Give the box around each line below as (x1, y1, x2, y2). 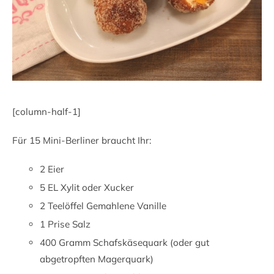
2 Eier (40, 163, 64, 175)
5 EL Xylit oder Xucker (40, 181, 134, 193)
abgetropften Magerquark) (40, 253, 154, 265)
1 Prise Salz (40, 218, 91, 230)
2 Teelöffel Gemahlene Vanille (40, 199, 166, 212)
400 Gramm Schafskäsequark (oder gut (40, 236, 209, 248)
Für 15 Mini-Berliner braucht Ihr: (12, 134, 151, 146)
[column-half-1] (12, 105, 81, 117)
